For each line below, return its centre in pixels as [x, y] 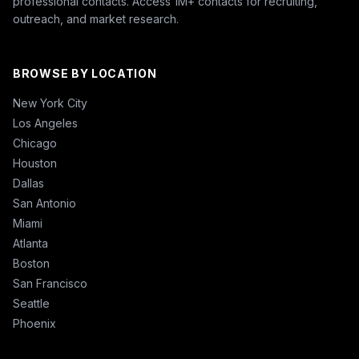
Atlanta [30, 244]
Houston [35, 163]
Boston [31, 264]
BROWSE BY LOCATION [85, 74]
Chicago [35, 143]
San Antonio [44, 204]
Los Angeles [45, 123]
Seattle [31, 304]
